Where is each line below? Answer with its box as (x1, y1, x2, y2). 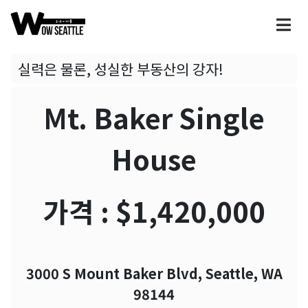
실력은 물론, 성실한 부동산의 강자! (18, 58, 223, 80)
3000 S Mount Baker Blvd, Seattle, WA (25, 263, 283, 284)
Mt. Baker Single (43, 98, 265, 138)
